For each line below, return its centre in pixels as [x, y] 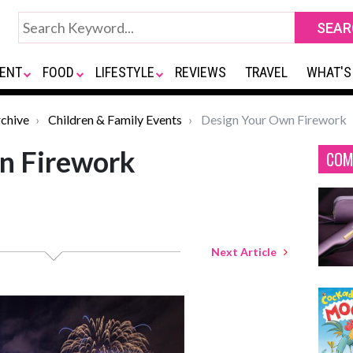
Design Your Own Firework [273, 119]
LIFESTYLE [124, 72]
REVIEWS [201, 72]
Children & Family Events [115, 119]
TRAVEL [267, 72]
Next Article [247, 252]
